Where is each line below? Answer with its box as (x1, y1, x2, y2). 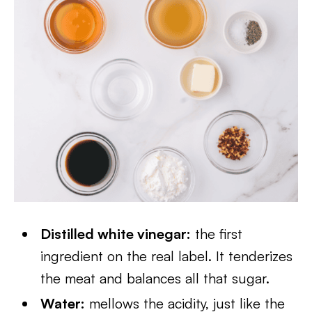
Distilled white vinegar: (40, 225, 192, 242)
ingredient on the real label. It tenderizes (40, 247, 293, 265)
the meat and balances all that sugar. (40, 270, 270, 287)
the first (191, 225, 243, 242)
